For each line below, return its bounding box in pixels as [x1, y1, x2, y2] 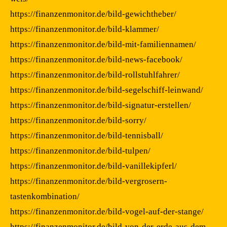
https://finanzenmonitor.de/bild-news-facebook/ [10, 54, 182, 64]
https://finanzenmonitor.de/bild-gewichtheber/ [10, 9, 176, 19]
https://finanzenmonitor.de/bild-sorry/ [10, 115, 146, 125]
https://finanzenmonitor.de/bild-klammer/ [10, 24, 159, 34]
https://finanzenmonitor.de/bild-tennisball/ [10, 130, 163, 140]
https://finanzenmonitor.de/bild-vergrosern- [10, 176, 167, 186]
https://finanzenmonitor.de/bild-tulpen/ [10, 145, 150, 156]
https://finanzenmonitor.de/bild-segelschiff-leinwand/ [10, 85, 203, 95]
